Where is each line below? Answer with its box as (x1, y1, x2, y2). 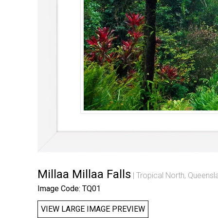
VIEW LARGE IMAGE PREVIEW (41, 204, 145, 214)
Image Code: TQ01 (37, 184, 101, 194)
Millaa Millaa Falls (37, 167, 131, 182)
